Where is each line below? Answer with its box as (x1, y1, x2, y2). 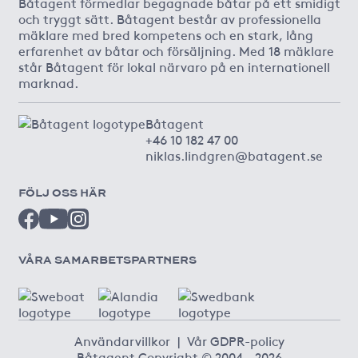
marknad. (18, 73, 78, 91)
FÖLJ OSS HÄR (18, 185, 106, 201)
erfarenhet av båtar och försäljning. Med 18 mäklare (18, 41, 334, 59)
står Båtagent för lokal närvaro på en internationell (18, 57, 330, 75)
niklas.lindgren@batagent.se (145, 145, 323, 164)
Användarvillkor (74, 331, 170, 349)
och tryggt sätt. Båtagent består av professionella (18, 9, 321, 27)
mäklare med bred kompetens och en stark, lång (18, 25, 313, 43)
